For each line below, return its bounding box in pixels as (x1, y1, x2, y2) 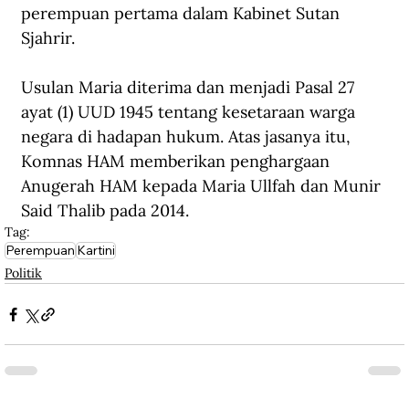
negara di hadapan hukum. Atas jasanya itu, (21, 126, 355, 148)
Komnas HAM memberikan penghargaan (21, 151, 334, 173)
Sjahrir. (21, 27, 75, 49)
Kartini (77, 242, 115, 259)
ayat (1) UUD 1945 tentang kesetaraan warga (21, 101, 360, 123)
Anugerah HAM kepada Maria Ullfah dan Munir (21, 175, 385, 197)
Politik (5, 265, 42, 282)
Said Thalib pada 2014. (21, 200, 189, 222)
